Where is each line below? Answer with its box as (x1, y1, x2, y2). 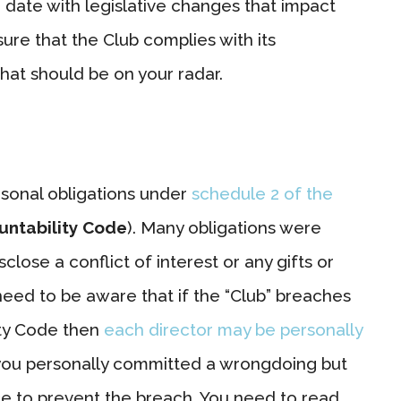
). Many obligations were (127, 217, 321, 237)
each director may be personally (104, 319, 363, 339)
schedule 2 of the (192, 183, 333, 203)
